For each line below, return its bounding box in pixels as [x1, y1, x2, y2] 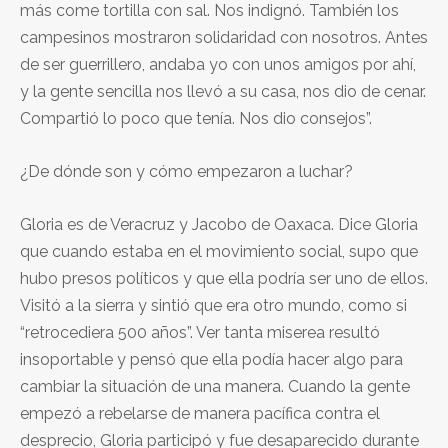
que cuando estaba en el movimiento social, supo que [20, 241, 418, 261]
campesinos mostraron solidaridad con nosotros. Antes [20, 27, 428, 47]
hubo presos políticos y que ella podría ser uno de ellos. [20, 268, 428, 288]
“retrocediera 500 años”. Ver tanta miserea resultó [20, 322, 380, 342]
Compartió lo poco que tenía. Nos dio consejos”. [20, 108, 372, 128]
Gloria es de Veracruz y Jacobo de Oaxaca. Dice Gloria [20, 214, 418, 234]
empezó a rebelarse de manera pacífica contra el [20, 403, 380, 423]
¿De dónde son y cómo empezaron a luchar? [20, 161, 353, 181]
